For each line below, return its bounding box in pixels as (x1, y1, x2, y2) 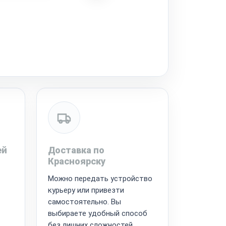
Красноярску (47, 155, 105, 166)
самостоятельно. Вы (47, 197, 121, 206)
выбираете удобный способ (47, 208, 147, 218)
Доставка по (47, 144, 104, 155)
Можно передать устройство (47, 174, 152, 183)
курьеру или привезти (47, 185, 124, 195)
